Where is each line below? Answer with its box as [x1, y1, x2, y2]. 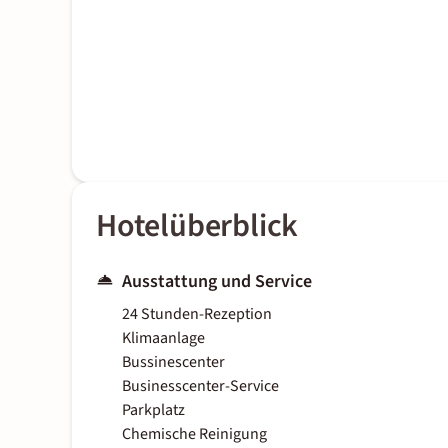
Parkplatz [122, 399, 185, 422]
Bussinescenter [122, 351, 225, 374]
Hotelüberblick [96, 203, 299, 250]
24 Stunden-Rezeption [122, 303, 272, 326]
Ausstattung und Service [122, 269, 312, 295]
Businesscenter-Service [122, 375, 279, 398]
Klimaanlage [122, 327, 205, 350]
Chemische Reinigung [122, 423, 267, 446]
